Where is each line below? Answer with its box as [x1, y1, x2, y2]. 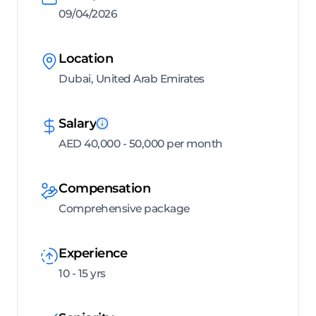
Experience [59, 245, 127, 262]
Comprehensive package [59, 202, 190, 216]
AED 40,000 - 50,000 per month [59, 137, 223, 151]
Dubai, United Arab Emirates [59, 72, 205, 86]
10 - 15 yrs [59, 267, 106, 281]
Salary [59, 116, 96, 132]
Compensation [59, 181, 150, 197]
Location [59, 51, 113, 67]
